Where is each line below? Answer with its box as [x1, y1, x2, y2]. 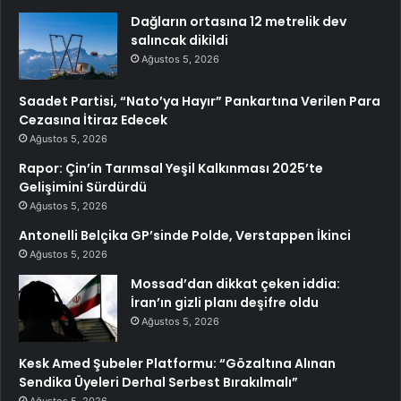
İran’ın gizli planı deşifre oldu [131, 294, 319, 312]
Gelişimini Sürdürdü [19, 178, 147, 197]
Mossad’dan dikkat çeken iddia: [131, 275, 340, 294]
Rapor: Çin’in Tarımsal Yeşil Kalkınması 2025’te [19, 159, 323, 178]
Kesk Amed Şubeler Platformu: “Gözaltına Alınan [19, 354, 336, 373]
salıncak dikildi [131, 31, 228, 50]
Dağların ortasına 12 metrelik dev [131, 13, 346, 31]
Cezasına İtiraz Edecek [19, 111, 167, 130]
